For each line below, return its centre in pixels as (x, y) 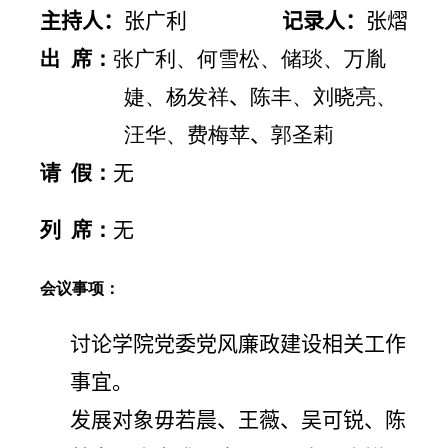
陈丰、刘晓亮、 (323, 96)
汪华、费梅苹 (186, 134)
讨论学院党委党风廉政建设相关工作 (238, 343)
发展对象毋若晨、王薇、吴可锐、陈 (238, 419)
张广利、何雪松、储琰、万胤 (250, 58)
